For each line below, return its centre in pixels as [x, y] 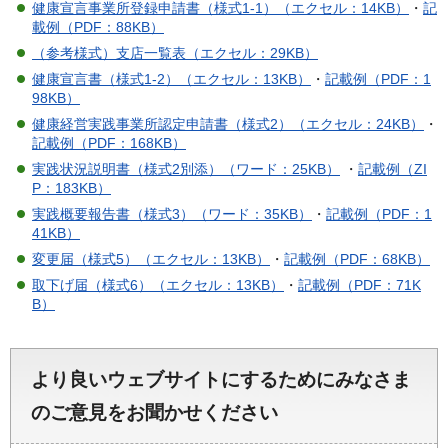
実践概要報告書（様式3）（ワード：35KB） [172, 213]
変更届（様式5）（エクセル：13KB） [151, 258]
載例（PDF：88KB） [98, 26]
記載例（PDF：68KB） [357, 258]
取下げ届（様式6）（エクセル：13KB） [158, 284]
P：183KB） [71, 187]
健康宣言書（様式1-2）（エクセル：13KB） [171, 78]
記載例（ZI [392, 168]
